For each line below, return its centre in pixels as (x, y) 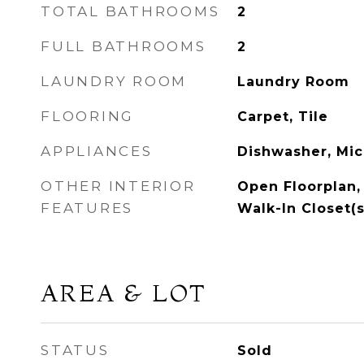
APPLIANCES (97, 151)
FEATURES (87, 208)
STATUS (75, 350)
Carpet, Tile (282, 117)
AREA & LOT (123, 293)
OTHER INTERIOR (118, 186)
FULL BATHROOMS (123, 46)
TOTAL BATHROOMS (130, 11)
